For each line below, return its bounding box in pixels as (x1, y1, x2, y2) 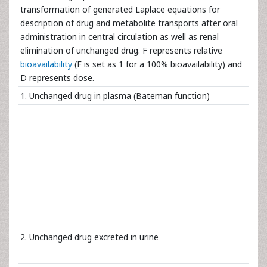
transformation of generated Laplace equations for (20, 4, 220, 15)
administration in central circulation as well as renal (20, 31, 219, 42)
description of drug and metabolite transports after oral (20, 17, 238, 29)
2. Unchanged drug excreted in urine (20, 231, 159, 243)
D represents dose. (20, 72, 94, 83)
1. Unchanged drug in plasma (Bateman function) (20, 90, 210, 101)
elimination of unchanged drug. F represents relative (20, 45, 222, 56)
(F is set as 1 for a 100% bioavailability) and (72, 58, 242, 70)
